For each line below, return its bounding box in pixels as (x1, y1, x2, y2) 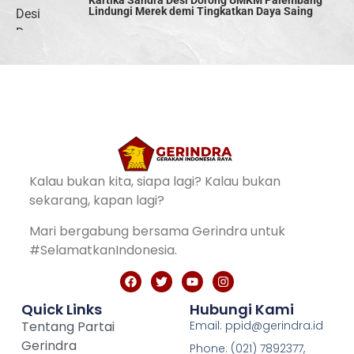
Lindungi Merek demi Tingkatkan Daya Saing (88, 5, 313, 19)
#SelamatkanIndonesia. (28, 240, 177, 259)
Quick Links (21, 299, 102, 320)
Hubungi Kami (189, 299, 294, 320)
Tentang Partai (21, 318, 115, 337)
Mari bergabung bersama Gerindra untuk (28, 221, 285, 240)
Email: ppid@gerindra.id (189, 318, 323, 334)
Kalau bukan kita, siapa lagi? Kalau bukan (28, 172, 281, 191)
